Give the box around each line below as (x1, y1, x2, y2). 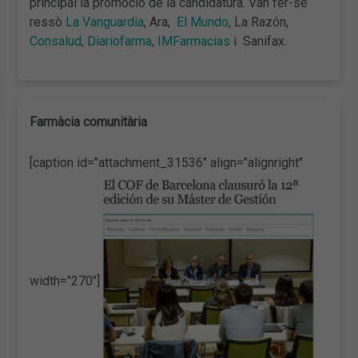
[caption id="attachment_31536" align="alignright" (30, 154, 304, 170)
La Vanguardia (66, 14, 145, 30)
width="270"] (30, 272, 101, 288)
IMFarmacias (157, 34, 231, 50)
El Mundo (177, 14, 229, 30)
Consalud (30, 34, 82, 50)
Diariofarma (87, 34, 153, 50)
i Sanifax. (230, 34, 288, 50)
